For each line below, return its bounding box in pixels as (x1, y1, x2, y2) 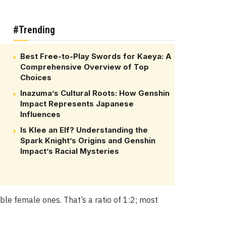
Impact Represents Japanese (20, 98, 134, 108)
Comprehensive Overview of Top (20, 62, 149, 72)
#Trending (13, 23, 55, 36)
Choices (20, 72, 51, 82)
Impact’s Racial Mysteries (20, 146, 119, 156)
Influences (20, 109, 61, 119)
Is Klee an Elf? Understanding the (20, 125, 148, 135)
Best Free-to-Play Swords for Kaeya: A (20, 51, 172, 61)
